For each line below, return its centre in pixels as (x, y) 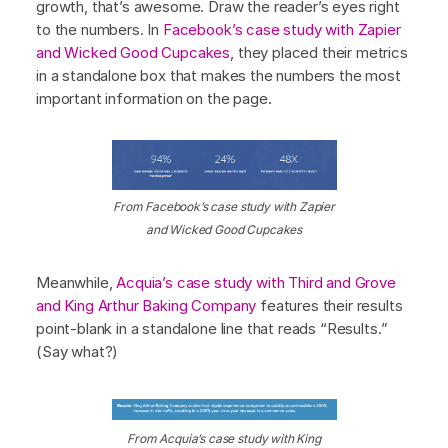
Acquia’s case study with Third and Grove (256, 282)
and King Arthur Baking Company (146, 305)
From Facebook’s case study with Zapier (224, 206)
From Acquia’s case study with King (224, 438)
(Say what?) (77, 351)
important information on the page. (154, 98)
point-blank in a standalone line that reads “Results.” (212, 328)
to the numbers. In (99, 29)
